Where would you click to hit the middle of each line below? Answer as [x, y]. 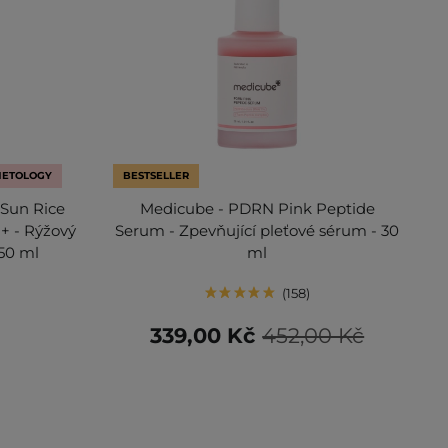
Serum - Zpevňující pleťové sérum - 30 [257, 230]
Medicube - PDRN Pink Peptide [257, 208]
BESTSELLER [156, 175]
